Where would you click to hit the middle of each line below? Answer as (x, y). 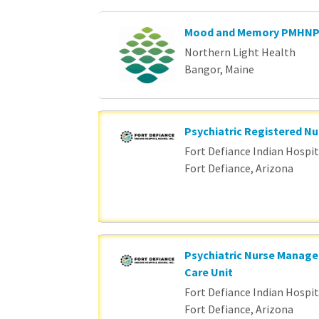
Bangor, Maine (219, 69)
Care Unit (208, 272)
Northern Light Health (240, 52)
